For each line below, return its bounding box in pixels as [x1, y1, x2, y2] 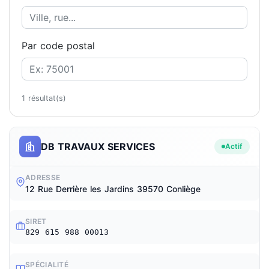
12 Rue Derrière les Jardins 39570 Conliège [25, 184, 201, 194]
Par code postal [22, 40, 95, 52]
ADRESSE [25, 173, 61, 182]
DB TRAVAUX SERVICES [41, 140, 155, 153]
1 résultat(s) [22, 94, 66, 103]
